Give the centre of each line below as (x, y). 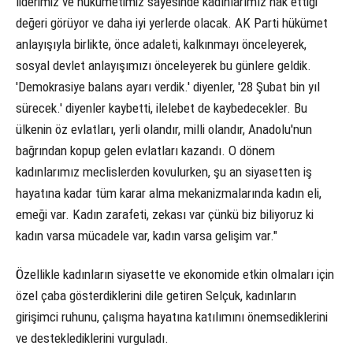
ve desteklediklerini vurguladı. (92, 338)
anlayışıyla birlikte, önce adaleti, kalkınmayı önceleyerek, (161, 45)
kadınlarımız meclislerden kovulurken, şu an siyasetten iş (164, 172)
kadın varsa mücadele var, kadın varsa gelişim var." (147, 236)
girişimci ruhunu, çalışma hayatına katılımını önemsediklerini (172, 317)
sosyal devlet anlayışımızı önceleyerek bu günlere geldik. (163, 66)
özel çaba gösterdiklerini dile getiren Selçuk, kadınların (156, 296)
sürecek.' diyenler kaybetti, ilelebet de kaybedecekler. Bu (162, 108)
